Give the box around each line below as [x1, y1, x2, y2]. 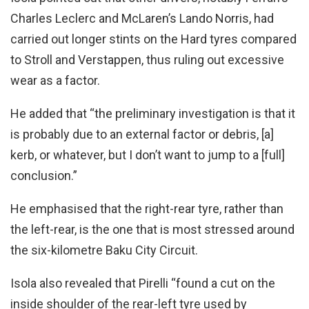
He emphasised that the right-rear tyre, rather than [10, 201, 283, 217]
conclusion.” [10, 168, 77, 183]
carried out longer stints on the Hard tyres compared [10, 32, 297, 47]
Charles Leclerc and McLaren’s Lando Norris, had [10, 11, 274, 26]
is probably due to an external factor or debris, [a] [10, 127, 274, 142]
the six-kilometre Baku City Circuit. [10, 243, 198, 258]
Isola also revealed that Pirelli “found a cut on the [10, 276, 275, 291]
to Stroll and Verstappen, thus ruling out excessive [10, 52, 284, 68]
